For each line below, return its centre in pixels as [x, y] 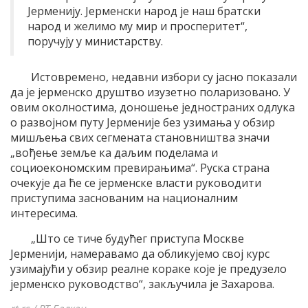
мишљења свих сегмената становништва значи [140, 138]
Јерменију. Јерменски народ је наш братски [144, 11]
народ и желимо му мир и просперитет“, [137, 26]
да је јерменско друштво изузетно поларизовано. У [150, 92]
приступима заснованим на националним [124, 198]
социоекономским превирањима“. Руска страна [140, 168]
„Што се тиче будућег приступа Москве [137, 239]
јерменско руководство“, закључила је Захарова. [142, 284]
